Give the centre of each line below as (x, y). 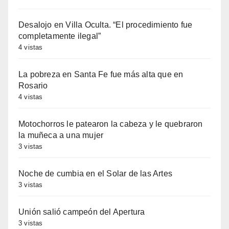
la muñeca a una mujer (61, 135)
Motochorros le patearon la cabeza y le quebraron (111, 124)
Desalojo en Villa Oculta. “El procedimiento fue (106, 25)
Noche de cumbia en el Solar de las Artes (95, 173)
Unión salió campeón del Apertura (82, 212)
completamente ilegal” (60, 36)
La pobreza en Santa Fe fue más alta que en (101, 74)
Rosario (33, 85)
